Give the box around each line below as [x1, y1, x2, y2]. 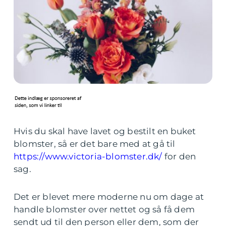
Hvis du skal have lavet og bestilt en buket [14, 126, 196, 136]
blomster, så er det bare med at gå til [14, 139, 178, 149]
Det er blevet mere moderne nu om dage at [14, 192, 204, 202]
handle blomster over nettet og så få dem [14, 204, 195, 214]
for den [162, 151, 196, 161]
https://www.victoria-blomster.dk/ [14, 151, 162, 161]
